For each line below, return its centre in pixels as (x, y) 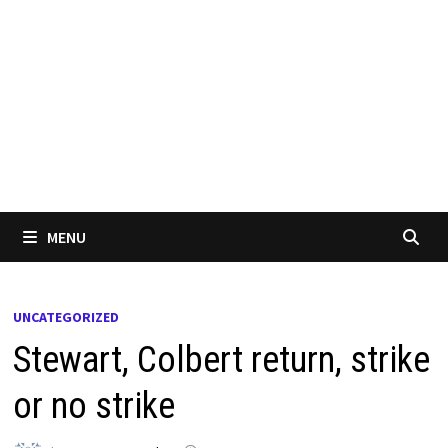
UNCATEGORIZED (66, 317)
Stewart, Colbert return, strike (222, 360)
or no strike (94, 406)
